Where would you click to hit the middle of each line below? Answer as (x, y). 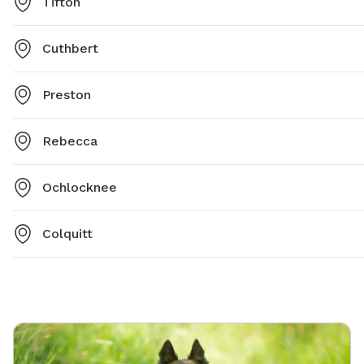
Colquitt (67, 234)
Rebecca (70, 141)
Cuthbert (70, 49)
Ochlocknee (80, 188)
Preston (67, 95)
